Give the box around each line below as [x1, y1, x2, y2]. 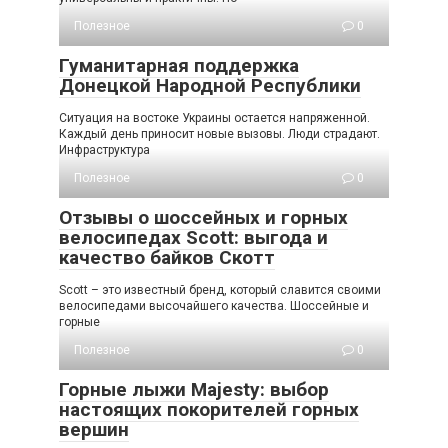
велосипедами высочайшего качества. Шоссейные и [59, 298, 369, 313]
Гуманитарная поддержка [59, 53, 299, 77]
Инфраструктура [59, 142, 150, 157]
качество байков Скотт [59, 245, 275, 269]
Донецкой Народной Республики [59, 73, 361, 97]
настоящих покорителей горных [59, 397, 359, 421]
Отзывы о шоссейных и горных [59, 205, 348, 229]
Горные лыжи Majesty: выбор [59, 377, 329, 401]
